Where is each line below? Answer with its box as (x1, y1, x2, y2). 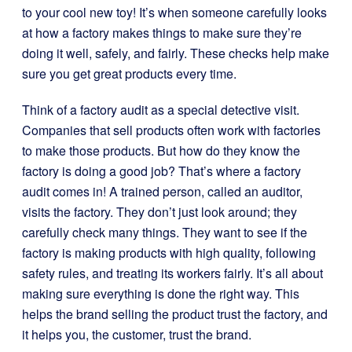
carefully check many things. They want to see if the (22, 223, 307, 241)
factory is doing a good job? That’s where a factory (22, 162, 301, 180)
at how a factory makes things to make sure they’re (22, 24, 302, 42)
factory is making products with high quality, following (22, 244, 316, 262)
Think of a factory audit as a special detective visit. (22, 101, 299, 119)
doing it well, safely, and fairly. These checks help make (22, 44, 329, 62)
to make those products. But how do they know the (22, 141, 300, 159)
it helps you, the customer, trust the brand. (22, 325, 251, 343)
